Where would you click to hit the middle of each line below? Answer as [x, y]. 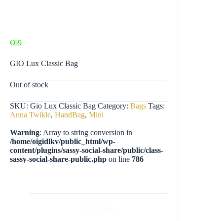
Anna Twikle [30, 115]
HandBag [70, 115]
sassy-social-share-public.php [58, 159]
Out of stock [29, 85]
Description [98, 209]
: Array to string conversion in [86, 133]
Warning [25, 133]
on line [119, 159]
